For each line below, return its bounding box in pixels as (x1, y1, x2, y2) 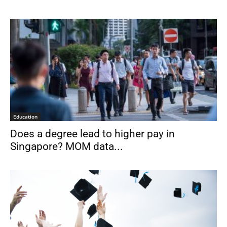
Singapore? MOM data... (10, 140, 123, 153)
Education (13, 112, 37, 120)
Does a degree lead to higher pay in (10, 127, 175, 140)
